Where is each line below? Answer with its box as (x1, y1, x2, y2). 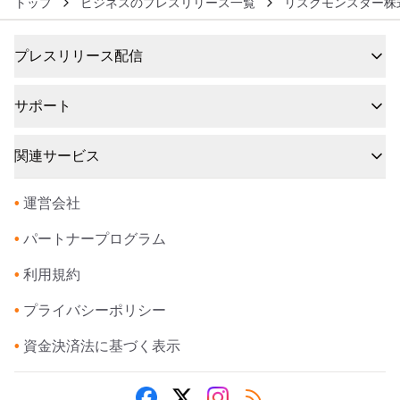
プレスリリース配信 (14, 48, 143, 64)
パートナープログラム (23, 231, 166, 247)
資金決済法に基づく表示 (23, 338, 180, 354)
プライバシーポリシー (23, 303, 166, 319)
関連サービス (14, 148, 100, 164)
